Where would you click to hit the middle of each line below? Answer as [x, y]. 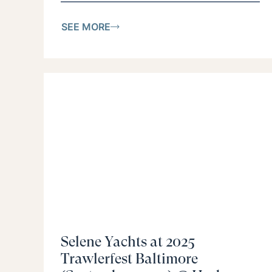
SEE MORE [86, 26]
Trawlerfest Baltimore [129, 259]
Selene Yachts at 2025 [128, 242]
